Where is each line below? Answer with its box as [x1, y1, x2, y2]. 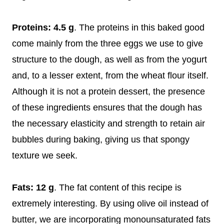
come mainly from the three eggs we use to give [12, 38, 203, 48]
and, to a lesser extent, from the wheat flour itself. [12, 70, 208, 80]
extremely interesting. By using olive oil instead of [12, 198, 208, 208]
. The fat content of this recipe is [54, 182, 181, 192]
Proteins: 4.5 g [12, 22, 74, 32]
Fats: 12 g [12, 182, 54, 192]
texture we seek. [12, 150, 77, 160]
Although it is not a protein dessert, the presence [12, 86, 205, 96]
